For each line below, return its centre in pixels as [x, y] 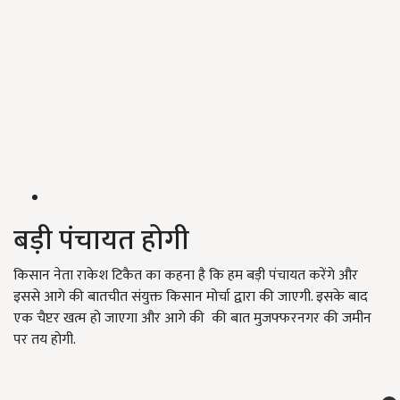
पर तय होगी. [45, 340]
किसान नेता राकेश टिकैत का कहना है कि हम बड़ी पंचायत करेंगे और [186, 276]
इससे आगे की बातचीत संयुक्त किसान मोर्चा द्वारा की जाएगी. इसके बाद [191, 297]
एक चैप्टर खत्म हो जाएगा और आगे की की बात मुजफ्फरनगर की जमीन [192, 319]
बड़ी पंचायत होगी [101, 241]
